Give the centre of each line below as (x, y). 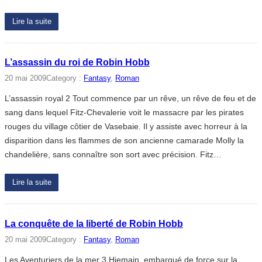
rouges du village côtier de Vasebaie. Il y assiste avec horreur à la (126, 127)
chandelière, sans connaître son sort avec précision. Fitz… (113, 155)
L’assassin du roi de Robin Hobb (77, 63)
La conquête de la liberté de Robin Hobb (94, 223)
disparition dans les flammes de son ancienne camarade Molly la (124, 141)
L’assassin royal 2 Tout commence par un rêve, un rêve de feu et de (130, 99)
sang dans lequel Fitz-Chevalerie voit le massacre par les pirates (124, 113)
